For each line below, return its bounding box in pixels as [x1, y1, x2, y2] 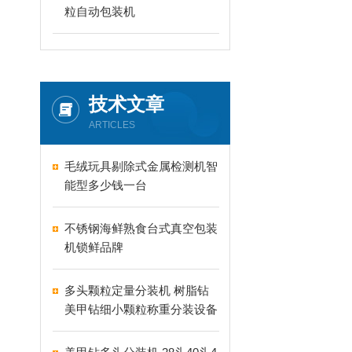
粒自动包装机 [64, 5, 135, 18]
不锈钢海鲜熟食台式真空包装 [64, 222, 218, 235]
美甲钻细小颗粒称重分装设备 [64, 302, 218, 316]
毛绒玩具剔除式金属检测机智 [64, 159, 218, 173]
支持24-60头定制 [64, 321, 152, 335]
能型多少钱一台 [64, 178, 147, 192]
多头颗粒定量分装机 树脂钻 [64, 284, 209, 297]
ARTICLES [89, 119, 135, 130]
